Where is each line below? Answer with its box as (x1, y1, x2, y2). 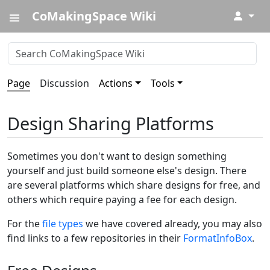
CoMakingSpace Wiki (32, 8, 156, 24)
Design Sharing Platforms (7, 111, 214, 136)
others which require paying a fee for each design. (7, 193, 237, 207)
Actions (99, 77, 133, 90)
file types (42, 217, 83, 231)
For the (7, 217, 42, 231)
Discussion (40, 77, 89, 90)
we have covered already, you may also (83, 217, 262, 231)
